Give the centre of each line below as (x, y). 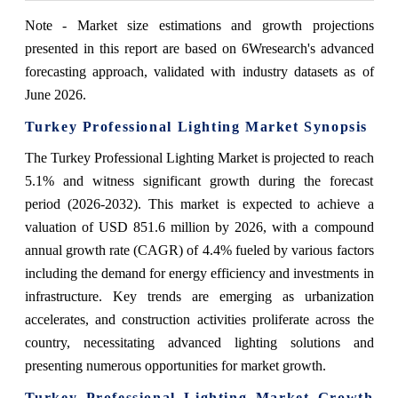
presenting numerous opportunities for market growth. (175, 366)
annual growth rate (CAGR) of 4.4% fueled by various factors (199, 251)
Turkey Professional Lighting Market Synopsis (196, 127)
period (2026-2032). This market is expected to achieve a (199, 204)
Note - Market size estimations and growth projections (199, 26)
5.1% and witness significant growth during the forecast (199, 181)
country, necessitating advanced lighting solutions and (199, 343)
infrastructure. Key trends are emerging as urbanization (199, 297)
